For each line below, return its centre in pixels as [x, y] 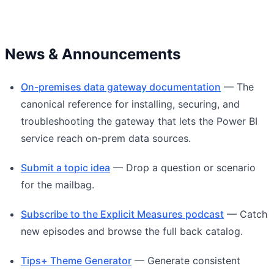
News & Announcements [93, 54]
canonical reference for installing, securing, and [130, 104]
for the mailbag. [57, 184]
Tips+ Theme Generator [76, 260]
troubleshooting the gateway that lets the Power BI [139, 121]
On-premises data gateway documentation [121, 87]
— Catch [246, 214]
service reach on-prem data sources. [106, 138]
